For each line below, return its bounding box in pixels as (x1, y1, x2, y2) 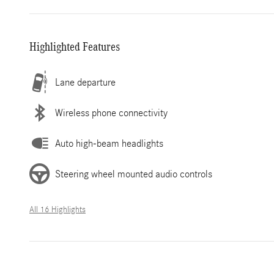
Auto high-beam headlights (55, 137, 163, 149)
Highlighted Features (29, 40, 120, 53)
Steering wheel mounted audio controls (55, 168, 212, 180)
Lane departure (55, 76, 116, 88)
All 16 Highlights (29, 205, 86, 215)
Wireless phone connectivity (55, 106, 168, 119)
